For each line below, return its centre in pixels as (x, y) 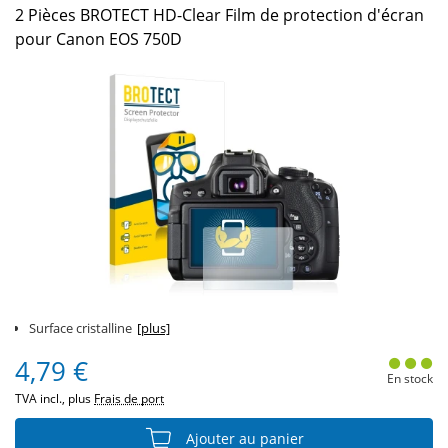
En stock (409, 378)
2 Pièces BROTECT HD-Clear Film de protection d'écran (219, 15)
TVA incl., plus (54, 398)
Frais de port (129, 398)
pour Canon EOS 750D (98, 39)
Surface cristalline (80, 328)
